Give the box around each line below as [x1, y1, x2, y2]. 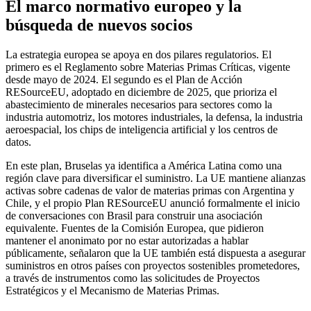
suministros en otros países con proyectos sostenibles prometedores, [6, 259, 300, 271]
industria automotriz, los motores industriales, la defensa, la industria [6, 110, 303, 123]
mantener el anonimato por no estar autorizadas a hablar [6, 234, 249, 246]
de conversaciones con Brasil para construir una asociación [6, 209, 262, 221]
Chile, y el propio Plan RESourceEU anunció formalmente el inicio [6, 196, 300, 209]
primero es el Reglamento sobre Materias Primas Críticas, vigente [6, 60, 290, 73]
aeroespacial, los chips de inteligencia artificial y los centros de [6, 123, 278, 135]
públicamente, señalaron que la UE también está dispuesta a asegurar [6, 246, 305, 259]
